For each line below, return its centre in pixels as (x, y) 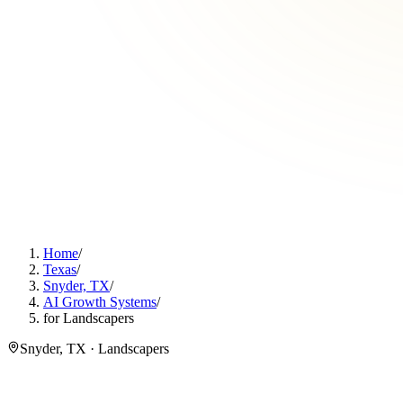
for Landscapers (89, 318)
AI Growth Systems (100, 302)
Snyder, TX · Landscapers (94, 349)
